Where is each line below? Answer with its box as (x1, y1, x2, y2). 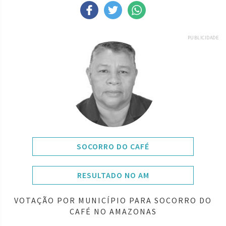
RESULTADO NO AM (77, 169, 149, 180)
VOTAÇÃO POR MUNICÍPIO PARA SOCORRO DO (14, 195, 212, 205)
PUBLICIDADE (187, 34, 218, 41)
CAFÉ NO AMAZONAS (69, 206, 157, 216)
